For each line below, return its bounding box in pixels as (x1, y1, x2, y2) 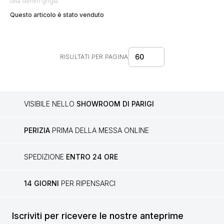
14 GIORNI (24, 179, 59, 187)
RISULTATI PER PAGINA (59, 53, 128, 60)
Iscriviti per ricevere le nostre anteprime (12, 210, 183, 221)
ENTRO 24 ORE (66, 152, 118, 161)
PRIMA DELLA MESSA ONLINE (50, 126, 149, 134)
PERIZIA (24, 126, 50, 134)
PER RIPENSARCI (59, 179, 115, 187)
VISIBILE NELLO (24, 99, 76, 108)
